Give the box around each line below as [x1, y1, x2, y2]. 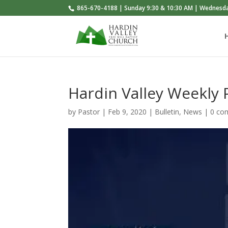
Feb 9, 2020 [108, 107, 147, 117]
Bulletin [155, 107, 180, 117]
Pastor [78, 107, 100, 117]
